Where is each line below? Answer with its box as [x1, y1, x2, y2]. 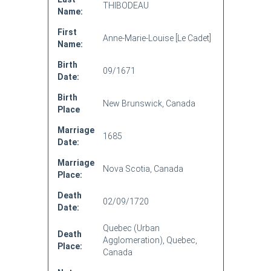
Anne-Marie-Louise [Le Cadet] [102, 33, 211, 43]
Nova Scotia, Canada [102, 164, 183, 174]
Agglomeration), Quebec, [102, 235, 197, 245]
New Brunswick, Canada [102, 99, 195, 108]
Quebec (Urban [102, 223, 160, 233]
